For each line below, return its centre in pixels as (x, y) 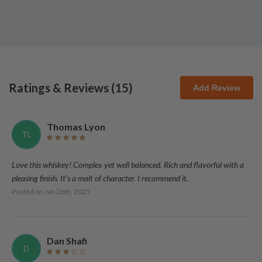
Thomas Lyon (76, 127)
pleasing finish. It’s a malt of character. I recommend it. (100, 178)
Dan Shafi (67, 241)
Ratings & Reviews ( (62, 87)
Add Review (217, 88)
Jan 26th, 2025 (67, 192)
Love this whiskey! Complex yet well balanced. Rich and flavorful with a (128, 165)
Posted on (28, 192)
